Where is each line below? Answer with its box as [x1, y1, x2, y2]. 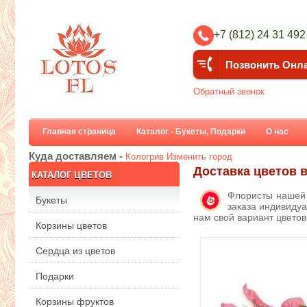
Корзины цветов [36, 220, 107, 231]
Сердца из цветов [36, 245, 115, 256]
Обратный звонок [193, 86, 265, 97]
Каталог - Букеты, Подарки [136, 127, 245, 136]
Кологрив [125, 151, 164, 162]
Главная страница [42, 127, 116, 136]
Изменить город [167, 151, 232, 162]
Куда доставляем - [29, 150, 125, 162]
